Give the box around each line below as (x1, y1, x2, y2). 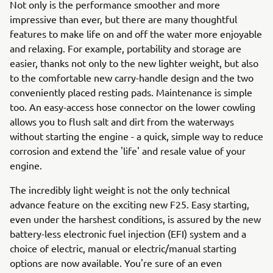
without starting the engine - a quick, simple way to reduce (10, 130, 263, 142)
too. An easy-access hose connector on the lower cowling (10, 101, 255, 113)
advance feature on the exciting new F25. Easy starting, (10, 198, 249, 210)
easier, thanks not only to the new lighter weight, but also (10, 57, 258, 69)
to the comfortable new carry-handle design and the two (10, 71, 253, 83)
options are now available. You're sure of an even (10, 257, 222, 269)
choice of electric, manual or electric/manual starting (10, 242, 236, 254)
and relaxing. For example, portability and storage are (10, 42, 241, 54)
